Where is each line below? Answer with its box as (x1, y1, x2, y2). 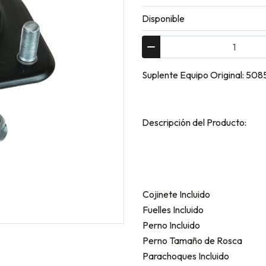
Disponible (142, 12, 185, 24)
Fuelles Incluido (142, 203, 204, 216)
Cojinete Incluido (142, 188, 210, 200)
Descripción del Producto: (142, 116, 246, 128)
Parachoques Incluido (142, 249, 229, 262)
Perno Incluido (142, 218, 200, 231)
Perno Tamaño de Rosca (142, 234, 242, 246)
